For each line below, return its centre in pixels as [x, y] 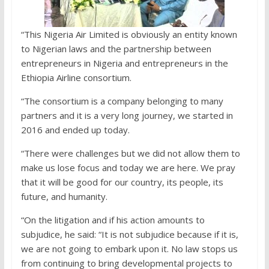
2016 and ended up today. [75, 130]
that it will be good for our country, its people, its [122, 182]
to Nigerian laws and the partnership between [116, 49]
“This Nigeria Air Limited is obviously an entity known [129, 35]
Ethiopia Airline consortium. [76, 78]
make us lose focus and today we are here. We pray [128, 168]
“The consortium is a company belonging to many [122, 101]
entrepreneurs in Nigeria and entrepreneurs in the [124, 63]
